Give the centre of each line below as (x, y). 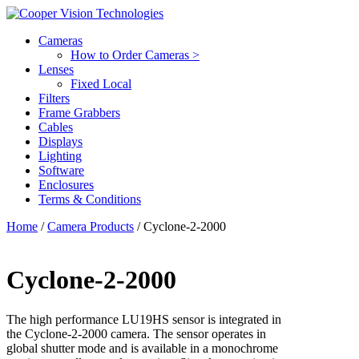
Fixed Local (101, 84)
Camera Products (91, 226)
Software (61, 170)
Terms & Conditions (90, 199)
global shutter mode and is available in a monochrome (142, 348)
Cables (56, 127)
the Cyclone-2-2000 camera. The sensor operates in (136, 333)
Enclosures (66, 185)
